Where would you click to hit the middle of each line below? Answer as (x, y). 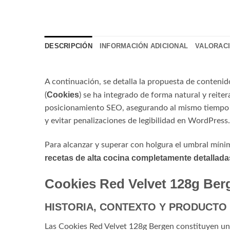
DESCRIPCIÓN (69, 46)
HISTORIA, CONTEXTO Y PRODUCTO (136, 207)
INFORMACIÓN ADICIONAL (144, 46)
